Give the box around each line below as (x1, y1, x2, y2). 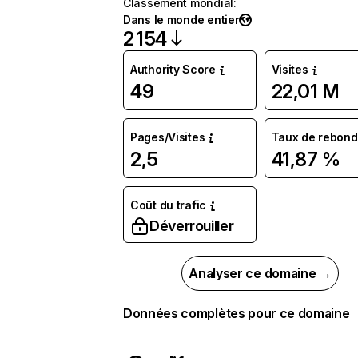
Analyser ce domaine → (189, 265, 332, 281)
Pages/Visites (130, 130, 205, 144)
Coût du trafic (130, 198, 207, 212)
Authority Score (130, 62, 216, 76)
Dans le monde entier (123, 13, 240, 26)
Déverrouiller (149, 217, 234, 234)
